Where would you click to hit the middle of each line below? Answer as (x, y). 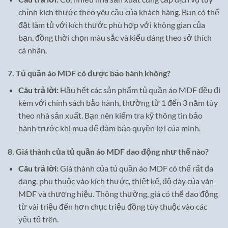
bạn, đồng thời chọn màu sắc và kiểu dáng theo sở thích (115, 37)
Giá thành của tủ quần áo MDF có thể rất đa (136, 168)
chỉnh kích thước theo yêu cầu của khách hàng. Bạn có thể (119, 12)
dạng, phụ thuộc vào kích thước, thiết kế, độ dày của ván (116, 181)
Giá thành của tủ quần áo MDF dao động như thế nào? (112, 152)
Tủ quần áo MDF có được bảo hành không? (93, 73)
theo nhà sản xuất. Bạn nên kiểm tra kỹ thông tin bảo (110, 116)
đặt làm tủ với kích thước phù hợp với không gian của (111, 24)
